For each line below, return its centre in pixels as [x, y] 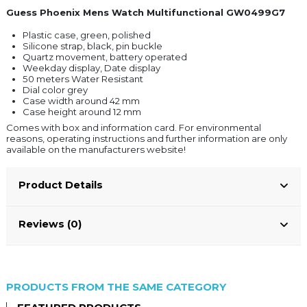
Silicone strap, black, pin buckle [93, 46]
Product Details [61, 185]
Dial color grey [55, 90]
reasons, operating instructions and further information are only [147, 139]
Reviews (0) [50, 224]
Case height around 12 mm [82, 112]
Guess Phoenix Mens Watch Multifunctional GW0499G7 [146, 13]
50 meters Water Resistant [83, 79]
